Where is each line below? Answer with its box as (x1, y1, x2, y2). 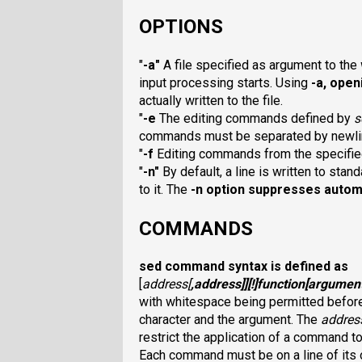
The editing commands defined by (156, 110, 354, 126)
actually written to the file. (139, 92, 283, 108)
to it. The (139, 181, 191, 197)
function (257, 276, 305, 293)
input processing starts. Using (139, 74, 311, 90)
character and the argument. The (139, 312, 321, 328)
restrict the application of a (139, 330, 293, 346)
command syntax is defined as (162, 259, 348, 275)
